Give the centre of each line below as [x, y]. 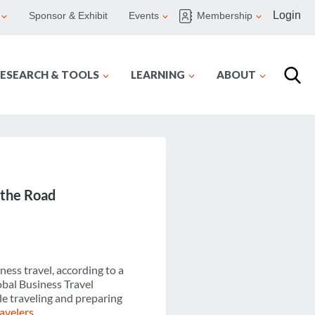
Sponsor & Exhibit [68, 16]
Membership [225, 16]
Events [144, 16]
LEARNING [158, 75]
